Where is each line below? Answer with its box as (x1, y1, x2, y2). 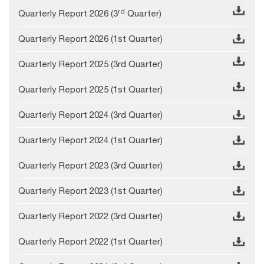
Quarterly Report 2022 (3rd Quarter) (18, 211, 163, 222)
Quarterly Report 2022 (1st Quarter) (18, 236, 163, 247)
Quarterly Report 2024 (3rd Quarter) (18, 110, 163, 120)
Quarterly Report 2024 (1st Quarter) (18, 135, 163, 146)
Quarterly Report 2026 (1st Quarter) (18, 34, 163, 44)
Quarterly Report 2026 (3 (18, 8, 118, 19)
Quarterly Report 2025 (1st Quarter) (18, 84, 163, 95)
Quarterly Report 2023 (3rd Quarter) (18, 160, 163, 171)
